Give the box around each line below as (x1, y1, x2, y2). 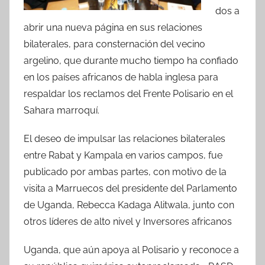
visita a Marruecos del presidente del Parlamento (24, 183, 237, 195)
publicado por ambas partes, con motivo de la (24, 166, 227, 178)
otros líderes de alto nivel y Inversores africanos (24, 216, 232, 228)
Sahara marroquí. (24, 105, 99, 117)
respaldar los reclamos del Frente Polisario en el (24, 88, 233, 100)
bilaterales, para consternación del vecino (24, 38, 205, 50)
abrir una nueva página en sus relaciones (24, 22, 202, 34)
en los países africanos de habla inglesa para (24, 72, 218, 83)
